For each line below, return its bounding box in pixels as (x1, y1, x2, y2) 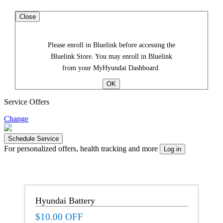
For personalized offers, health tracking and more (4, 144, 158, 153)
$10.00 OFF (35, 211, 83, 222)
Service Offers (4, 97, 49, 106)
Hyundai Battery (35, 195, 95, 206)
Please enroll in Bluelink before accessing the (47, 41, 175, 49)
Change (4, 114, 28, 123)
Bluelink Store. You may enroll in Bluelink (50, 52, 172, 60)
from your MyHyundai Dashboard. (62, 64, 161, 72)
